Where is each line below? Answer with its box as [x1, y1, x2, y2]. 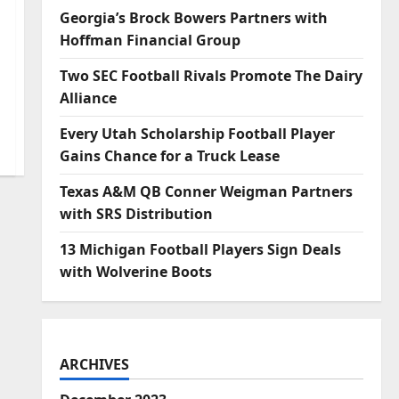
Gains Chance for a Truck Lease [59, 146, 280, 167]
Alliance [59, 88, 117, 109]
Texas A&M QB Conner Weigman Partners [59, 182, 353, 202]
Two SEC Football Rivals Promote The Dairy [59, 66, 362, 86]
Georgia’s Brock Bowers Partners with [59, 8, 328, 28]
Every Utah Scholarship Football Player [59, 124, 335, 144]
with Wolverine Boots [59, 262, 212, 282]
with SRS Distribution [59, 204, 213, 224]
